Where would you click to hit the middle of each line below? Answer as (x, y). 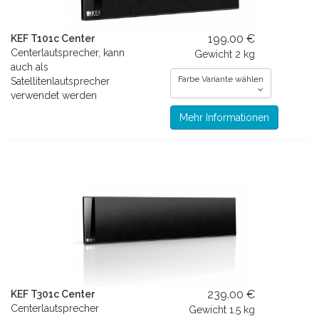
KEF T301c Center (53, 294)
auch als (30, 67)
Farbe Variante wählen (221, 79)
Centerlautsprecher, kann (68, 53)
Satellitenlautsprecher (60, 81)
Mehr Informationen (224, 117)
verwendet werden (54, 95)
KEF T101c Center (53, 38)
